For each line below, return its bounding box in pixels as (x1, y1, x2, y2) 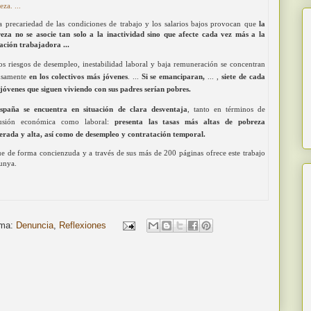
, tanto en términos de (187, 105, 266, 114)
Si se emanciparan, (141, 72, 208, 81)
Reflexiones (59, 219, 106, 230)
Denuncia (16, 219, 53, 230)
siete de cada (219, 72, 266, 81)
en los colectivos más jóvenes (28, 72, 128, 81)
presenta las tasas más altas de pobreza (114, 117, 266, 126)
